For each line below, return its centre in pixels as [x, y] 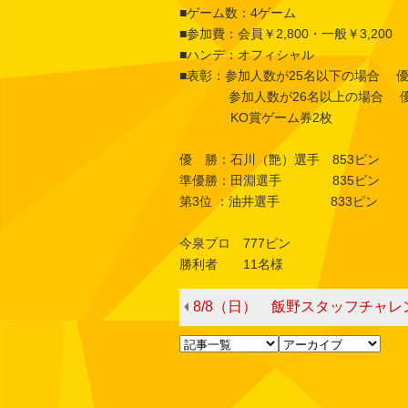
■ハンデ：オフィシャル [247, 54]
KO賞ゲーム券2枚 [256, 117]
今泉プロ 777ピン [235, 243]
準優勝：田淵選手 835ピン [280, 180]
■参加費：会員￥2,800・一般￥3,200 [286, 33]
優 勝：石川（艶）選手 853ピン [280, 159]
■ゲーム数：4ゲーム [238, 12]
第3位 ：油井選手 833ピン [279, 201]
